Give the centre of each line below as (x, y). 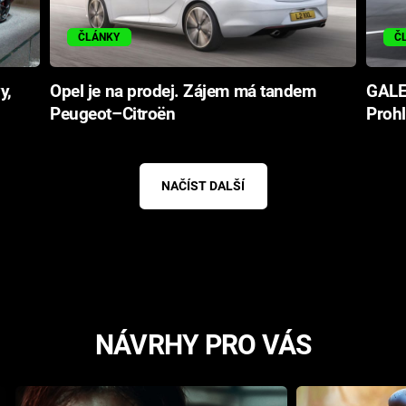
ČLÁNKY (99, 38)
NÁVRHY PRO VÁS (203, 345)
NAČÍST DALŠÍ (203, 186)
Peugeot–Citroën (113, 114)
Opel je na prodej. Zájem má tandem (183, 91)
